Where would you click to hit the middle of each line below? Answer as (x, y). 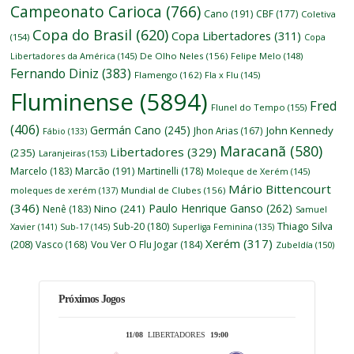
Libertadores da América (63, 55)
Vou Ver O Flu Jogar (135, 244)
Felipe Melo (256, 55)
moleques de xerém (54, 190)
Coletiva (319, 13)
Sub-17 (75, 226)
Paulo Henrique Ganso (206, 208)
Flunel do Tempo (249, 107)
